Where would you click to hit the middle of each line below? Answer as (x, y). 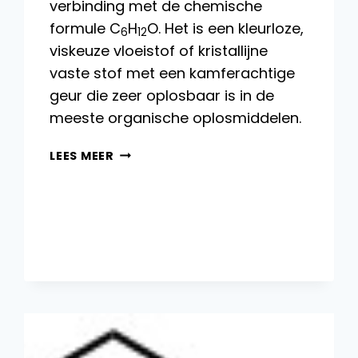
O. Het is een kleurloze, (226, 28)
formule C (86, 28)
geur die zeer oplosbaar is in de (162, 95)
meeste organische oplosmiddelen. (176, 117)
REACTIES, (147, 189)
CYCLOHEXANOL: (168, 152)
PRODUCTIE (151, 207)
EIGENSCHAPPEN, (168, 171)
